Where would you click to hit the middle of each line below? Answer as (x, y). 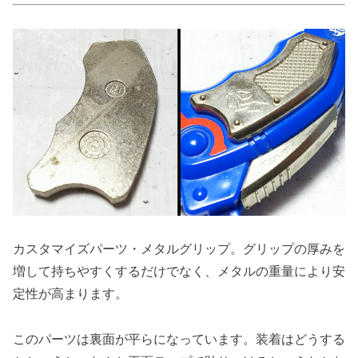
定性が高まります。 (70, 294)
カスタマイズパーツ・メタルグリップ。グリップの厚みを (179, 249)
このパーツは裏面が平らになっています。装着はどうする (179, 340)
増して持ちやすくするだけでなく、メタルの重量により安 (179, 272)
